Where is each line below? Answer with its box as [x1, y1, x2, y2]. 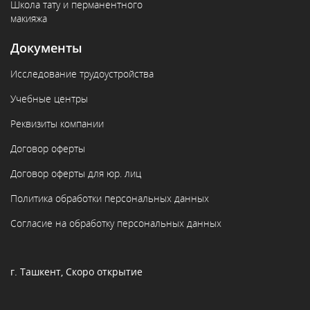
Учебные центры [10, 92, 88, 105]
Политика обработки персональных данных [10, 192, 209, 205]
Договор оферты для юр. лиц [10, 167, 141, 180]
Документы [10, 39, 82, 56]
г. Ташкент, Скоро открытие [10, 265, 143, 278]
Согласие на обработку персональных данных [10, 217, 221, 230]
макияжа [10, 12, 47, 25]
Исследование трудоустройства [10, 67, 154, 80]
